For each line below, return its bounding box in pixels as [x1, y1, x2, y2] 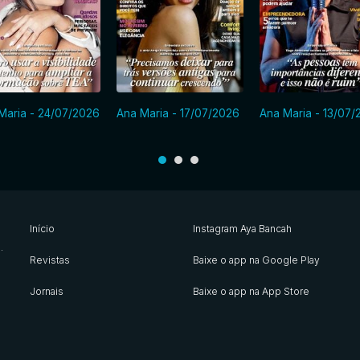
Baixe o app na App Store [192, 284, 309, 297]
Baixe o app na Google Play [192, 253, 320, 266]
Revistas [29, 253, 70, 266]
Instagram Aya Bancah [192, 222, 292, 235]
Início [29, 222, 55, 235]
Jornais [29, 284, 63, 297]
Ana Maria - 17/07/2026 [117, 106, 240, 120]
